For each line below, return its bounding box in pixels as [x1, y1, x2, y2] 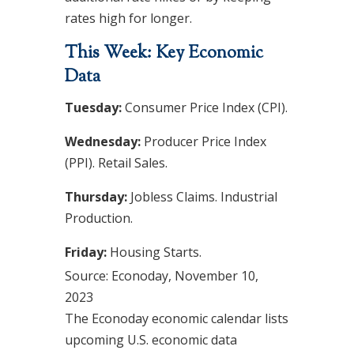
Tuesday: [64, 99, 125, 116]
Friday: [64, 243, 107, 261]
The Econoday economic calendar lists [64, 310, 288, 328]
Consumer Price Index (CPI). [124, 99, 288, 116]
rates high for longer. [64, 9, 192, 27]
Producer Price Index [143, 133, 266, 150]
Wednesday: [64, 133, 144, 150]
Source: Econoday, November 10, [64, 267, 258, 285]
